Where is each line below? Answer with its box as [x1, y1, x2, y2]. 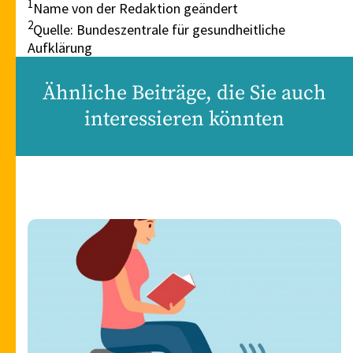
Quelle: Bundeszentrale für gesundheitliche [33, 20, 285, 39]
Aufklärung [28, 39, 92, 58]
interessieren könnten [84, 106, 284, 133]
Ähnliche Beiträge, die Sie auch [43, 80, 326, 107]
